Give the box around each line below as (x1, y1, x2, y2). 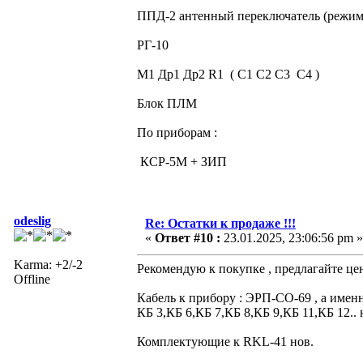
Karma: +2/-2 (14, 257, 83, 271)
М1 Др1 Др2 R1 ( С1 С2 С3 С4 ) (137, 66, 319, 81)
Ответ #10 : (155, 230, 220, 245)
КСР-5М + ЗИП (137, 154, 227, 169)
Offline (14, 271, 50, 286)
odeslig (14, 213, 51, 228)
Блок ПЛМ (137, 96, 197, 110)
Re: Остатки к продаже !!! (145, 216, 296, 230)
